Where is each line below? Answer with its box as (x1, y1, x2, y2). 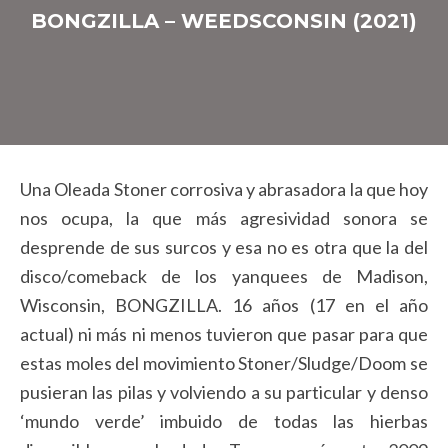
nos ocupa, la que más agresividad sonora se (20, 207, 428, 230)
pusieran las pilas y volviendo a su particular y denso (20, 381, 428, 404)
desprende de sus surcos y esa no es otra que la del (20, 236, 428, 259)
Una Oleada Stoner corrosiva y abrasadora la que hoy (20, 178, 428, 201)
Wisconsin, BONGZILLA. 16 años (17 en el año (20, 294, 428, 317)
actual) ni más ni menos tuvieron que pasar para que (20, 323, 428, 346)
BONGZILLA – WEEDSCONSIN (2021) (31, 8, 417, 33)
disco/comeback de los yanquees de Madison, (20, 265, 428, 288)
